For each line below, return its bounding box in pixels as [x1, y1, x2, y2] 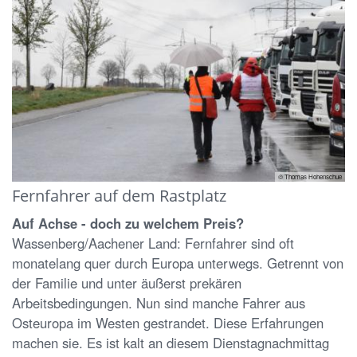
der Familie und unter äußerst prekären [12, 273, 241, 292]
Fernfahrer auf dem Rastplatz [12, 183, 226, 206]
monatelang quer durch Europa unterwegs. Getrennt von [12, 253, 343, 273]
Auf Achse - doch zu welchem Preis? [12, 213, 244, 233]
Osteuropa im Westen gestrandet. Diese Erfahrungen [12, 312, 324, 332]
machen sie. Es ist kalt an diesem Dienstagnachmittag [12, 332, 329, 352]
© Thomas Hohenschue [278, 171, 342, 181]
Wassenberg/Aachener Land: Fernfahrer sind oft [12, 233, 294, 253]
